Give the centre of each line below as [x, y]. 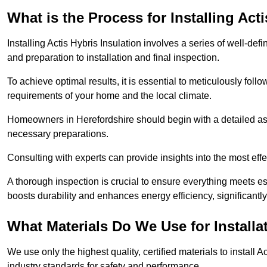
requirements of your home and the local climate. [111, 96]
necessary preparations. [59, 134]
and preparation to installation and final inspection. [113, 58]
